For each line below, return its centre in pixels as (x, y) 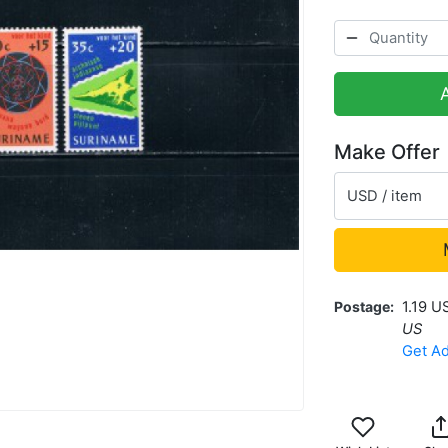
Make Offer (387, 151)
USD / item (384, 195)
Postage (362, 306)
